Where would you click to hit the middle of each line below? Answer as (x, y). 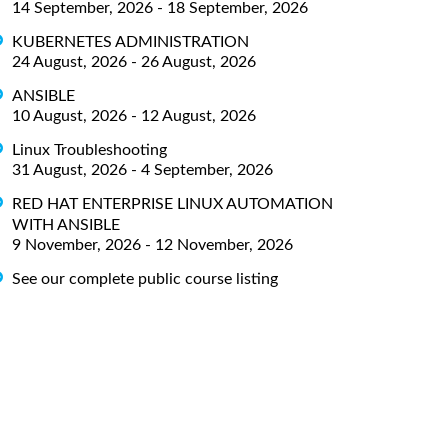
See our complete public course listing (145, 278)
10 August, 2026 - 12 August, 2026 (134, 115)
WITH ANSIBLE (66, 224)
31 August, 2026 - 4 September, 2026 (142, 169)
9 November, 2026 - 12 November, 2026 (152, 244)
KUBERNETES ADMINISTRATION (130, 41)
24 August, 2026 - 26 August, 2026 (134, 61)
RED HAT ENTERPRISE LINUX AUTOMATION (172, 203)
